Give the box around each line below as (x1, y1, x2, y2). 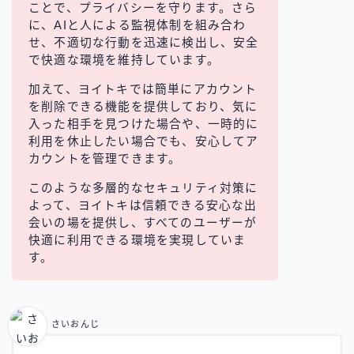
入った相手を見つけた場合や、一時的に (28, 118, 259, 131)
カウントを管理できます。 (28, 153, 182, 166)
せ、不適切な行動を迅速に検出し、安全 (28, 36, 259, 50)
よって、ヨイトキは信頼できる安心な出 (28, 199, 258, 213)
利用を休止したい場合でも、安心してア (28, 135, 259, 149)
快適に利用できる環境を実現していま (28, 234, 247, 247)
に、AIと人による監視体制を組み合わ (28, 19, 247, 32)
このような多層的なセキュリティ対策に (28, 182, 258, 195)
